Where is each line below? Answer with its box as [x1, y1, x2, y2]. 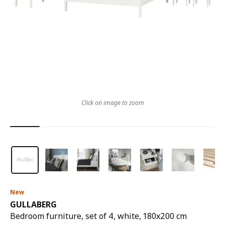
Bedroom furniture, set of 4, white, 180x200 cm [10, 210, 187, 221]
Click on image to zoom [81, 98, 144, 107]
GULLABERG [10, 199, 57, 210]
